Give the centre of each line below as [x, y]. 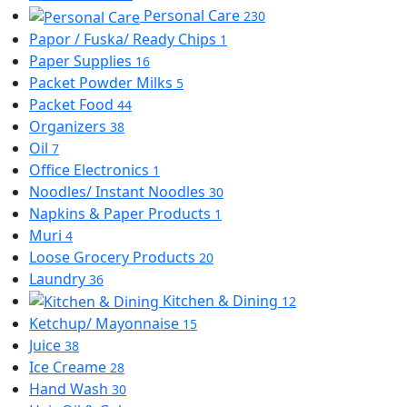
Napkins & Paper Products [122, 213]
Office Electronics [91, 169]
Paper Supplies [82, 60]
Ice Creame [69, 367]
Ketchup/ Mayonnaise [106, 324]
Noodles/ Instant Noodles [119, 191]
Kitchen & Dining [222, 300]
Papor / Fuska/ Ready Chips [124, 39]
